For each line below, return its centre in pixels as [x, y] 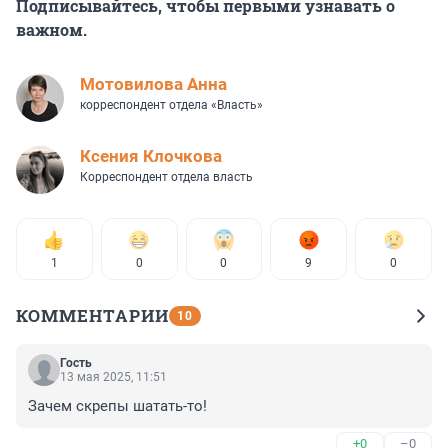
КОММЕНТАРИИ [92, 316]
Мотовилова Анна [153, 84]
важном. [51, 30]
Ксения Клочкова [151, 156]
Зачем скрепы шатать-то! [117, 406]
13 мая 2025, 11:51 [113, 377]
